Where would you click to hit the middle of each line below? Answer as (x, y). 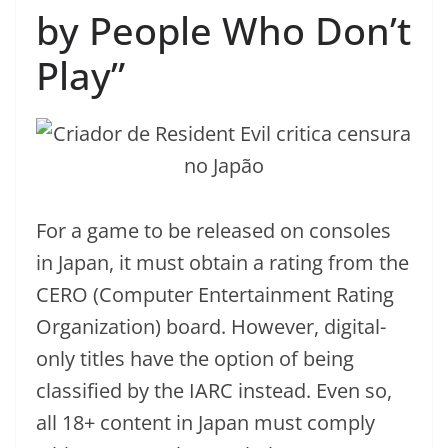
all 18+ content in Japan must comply (205, 422)
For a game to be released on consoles (213, 230)
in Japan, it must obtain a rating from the (222, 262)
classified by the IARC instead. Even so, (214, 390)
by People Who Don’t (223, 30)
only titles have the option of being (195, 358)
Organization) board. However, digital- (211, 326)
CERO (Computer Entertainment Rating (215, 294)
